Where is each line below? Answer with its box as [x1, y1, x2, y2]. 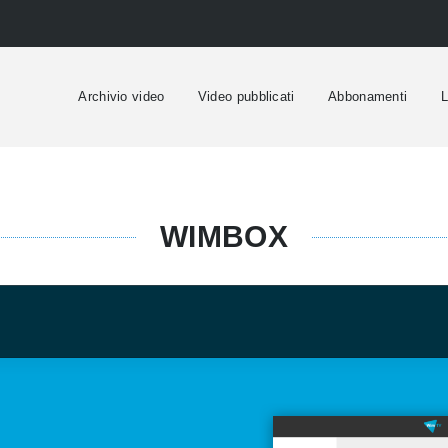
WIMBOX [160, 219, 288, 253]
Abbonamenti [328, 88, 408, 104]
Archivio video [78, 88, 165, 104]
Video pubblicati [197, 88, 295, 104]
